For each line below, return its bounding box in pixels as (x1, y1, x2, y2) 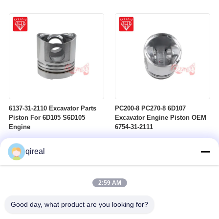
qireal (25, 147, 45, 155)
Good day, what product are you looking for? (11, 200, 148, 208)
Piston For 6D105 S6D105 (8, 114, 85, 122)
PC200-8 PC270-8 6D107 (115, 105, 186, 112)
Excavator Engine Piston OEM (115, 114, 207, 122)
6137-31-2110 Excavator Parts (8, 105, 96, 112)
